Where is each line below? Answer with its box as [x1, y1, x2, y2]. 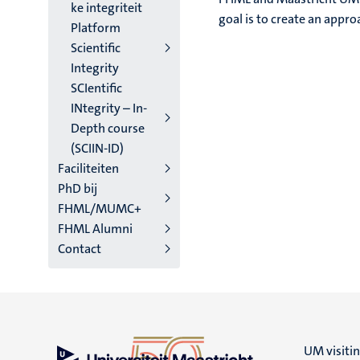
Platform [71, 19, 121, 36]
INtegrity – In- [71, 100, 147, 117]
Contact [58, 240, 101, 257]
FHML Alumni [58, 220, 133, 237]
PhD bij [58, 180, 97, 197]
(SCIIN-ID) [71, 140, 124, 157]
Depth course [71, 120, 145, 137]
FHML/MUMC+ [58, 200, 141, 217]
